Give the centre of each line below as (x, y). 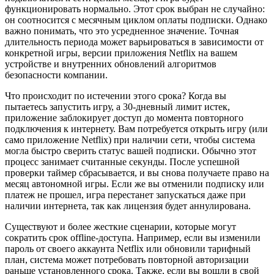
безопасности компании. (56, 75)
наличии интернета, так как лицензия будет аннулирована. (128, 206)
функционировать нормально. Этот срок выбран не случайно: (135, 9)
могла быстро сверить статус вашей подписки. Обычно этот (131, 150)
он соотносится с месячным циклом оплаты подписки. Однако (136, 20)
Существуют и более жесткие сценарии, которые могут (120, 226)
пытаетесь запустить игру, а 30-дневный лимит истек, (117, 106)
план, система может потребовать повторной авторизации (127, 259)
